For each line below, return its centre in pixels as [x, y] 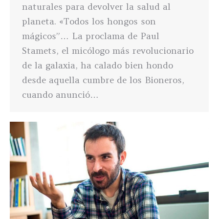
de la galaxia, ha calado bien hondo [98, 65]
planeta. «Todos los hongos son [89, 21]
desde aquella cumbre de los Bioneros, [103, 80]
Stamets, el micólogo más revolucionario [108, 50]
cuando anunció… [60, 94]
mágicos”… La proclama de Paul [91, 36]
